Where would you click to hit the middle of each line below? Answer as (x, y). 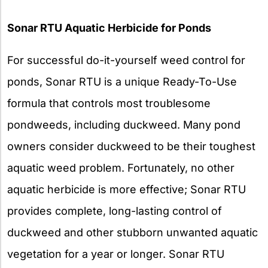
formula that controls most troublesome (109, 103)
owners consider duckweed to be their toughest (131, 146)
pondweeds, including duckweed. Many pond (124, 124)
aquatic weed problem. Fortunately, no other (121, 167)
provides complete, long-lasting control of (115, 211)
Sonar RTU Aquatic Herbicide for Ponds (109, 28)
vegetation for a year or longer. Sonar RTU (116, 254)
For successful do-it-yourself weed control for (126, 60)
